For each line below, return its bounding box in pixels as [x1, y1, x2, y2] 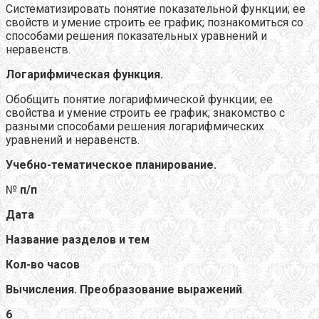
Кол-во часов [6, 257, 80, 271]
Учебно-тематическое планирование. [6, 157, 216, 172]
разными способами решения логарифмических [6, 119, 264, 133]
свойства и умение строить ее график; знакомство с [6, 105, 285, 120]
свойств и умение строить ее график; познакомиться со [6, 15, 303, 29]
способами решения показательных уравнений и [6, 28, 267, 43]
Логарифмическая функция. [6, 67, 163, 81]
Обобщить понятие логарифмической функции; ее [6, 92, 273, 106]
